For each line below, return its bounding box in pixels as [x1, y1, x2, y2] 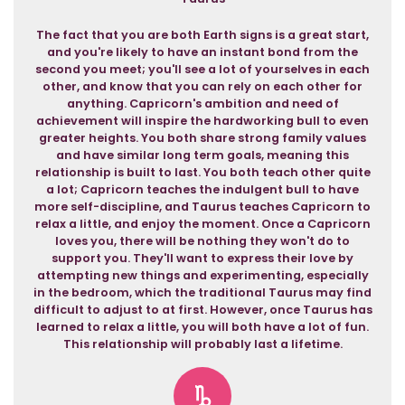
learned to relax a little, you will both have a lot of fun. [36, 319, 369, 334]
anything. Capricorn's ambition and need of [66, 96, 339, 111]
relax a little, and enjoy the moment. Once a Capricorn [34, 216, 371, 231]
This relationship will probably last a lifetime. [62, 336, 343, 352]
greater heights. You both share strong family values [39, 130, 366, 146]
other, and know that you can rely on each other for [42, 79, 363, 94]
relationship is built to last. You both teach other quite [34, 165, 371, 180]
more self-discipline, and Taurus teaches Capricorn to [34, 199, 371, 214]
